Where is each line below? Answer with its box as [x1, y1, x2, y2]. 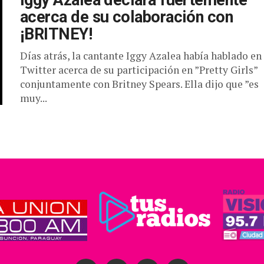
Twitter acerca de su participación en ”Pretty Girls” [20, 63, 258, 77]
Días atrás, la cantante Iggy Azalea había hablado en [20, 49, 262, 62]
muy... [20, 91, 47, 105]
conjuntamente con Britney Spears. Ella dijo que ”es [20, 77, 259, 91]
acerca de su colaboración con [20, 8, 233, 27]
